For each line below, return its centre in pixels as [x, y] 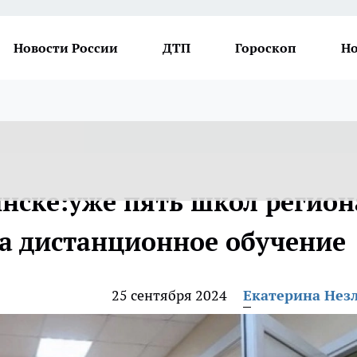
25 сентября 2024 [169, 295]
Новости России [66, 48]
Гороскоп [266, 48]
